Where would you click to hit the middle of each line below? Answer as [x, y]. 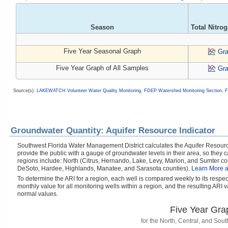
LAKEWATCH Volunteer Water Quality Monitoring [89, 91]
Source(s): [25, 91]
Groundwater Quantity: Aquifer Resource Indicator [113, 131]
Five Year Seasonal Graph [102, 51]
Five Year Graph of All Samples [102, 68]
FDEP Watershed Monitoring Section [183, 91]
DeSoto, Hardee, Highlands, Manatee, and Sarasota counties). [104, 168]
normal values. [38, 194]
